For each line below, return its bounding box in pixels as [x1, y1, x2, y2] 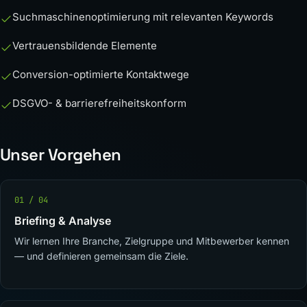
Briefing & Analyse [14, 214, 111, 228]
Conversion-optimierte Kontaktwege [12, 68, 189, 81]
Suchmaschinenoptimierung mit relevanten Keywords [12, 10, 273, 23]
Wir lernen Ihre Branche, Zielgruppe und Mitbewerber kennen [14, 235, 289, 247]
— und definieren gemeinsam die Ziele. [14, 250, 188, 262]
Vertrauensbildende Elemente [12, 39, 157, 52]
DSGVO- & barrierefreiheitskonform [12, 97, 186, 110]
